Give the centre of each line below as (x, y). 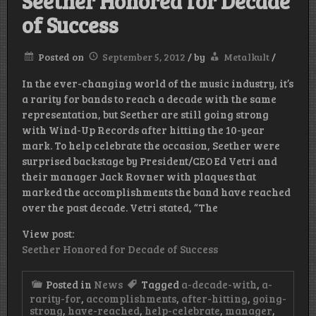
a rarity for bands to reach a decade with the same (149, 99)
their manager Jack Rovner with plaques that (139, 177)
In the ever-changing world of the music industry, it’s (158, 84)
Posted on (62, 57)
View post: (48, 234)
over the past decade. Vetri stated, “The (120, 208)
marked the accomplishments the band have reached (156, 192)
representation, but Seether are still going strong (145, 115)
